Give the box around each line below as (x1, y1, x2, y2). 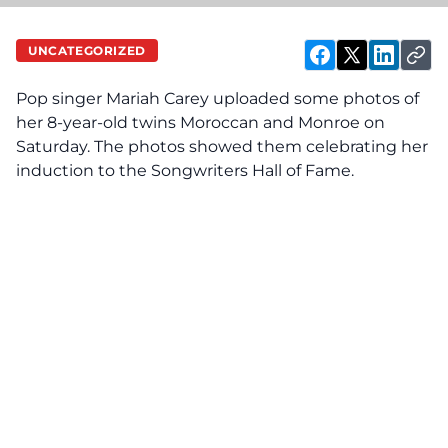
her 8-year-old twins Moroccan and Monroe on (16, 113, 385, 132)
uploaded (213, 89, 290, 108)
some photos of (290, 89, 419, 108)
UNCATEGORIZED (28, 42, 146, 58)
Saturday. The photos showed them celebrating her (16, 137, 428, 156)
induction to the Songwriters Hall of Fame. (16, 161, 354, 180)
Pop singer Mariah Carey (16, 89, 213, 108)
